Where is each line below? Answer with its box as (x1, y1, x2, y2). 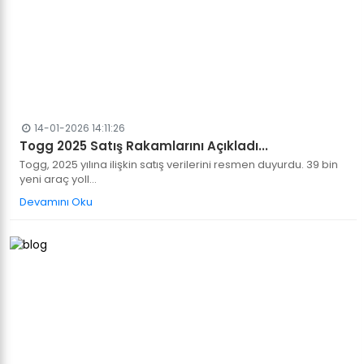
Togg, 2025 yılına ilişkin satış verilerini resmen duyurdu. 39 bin (19, 157, 338, 172)
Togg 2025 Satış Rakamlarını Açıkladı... (19, 137, 268, 154)
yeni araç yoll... (19, 171, 97, 187)
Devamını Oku (19, 194, 93, 210)
